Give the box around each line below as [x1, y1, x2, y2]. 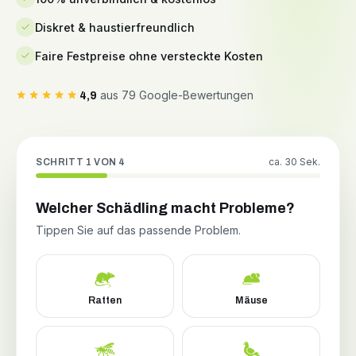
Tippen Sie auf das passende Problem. [36, 223, 241, 238]
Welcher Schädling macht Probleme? [36, 200, 295, 217]
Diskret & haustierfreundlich [35, 20, 195, 34]
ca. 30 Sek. [269, 156, 320, 168]
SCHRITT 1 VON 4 [36, 157, 126, 168]
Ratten [88, 295, 122, 307]
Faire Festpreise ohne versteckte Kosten [35, 48, 263, 63]
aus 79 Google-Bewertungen [97, 88, 253, 103]
